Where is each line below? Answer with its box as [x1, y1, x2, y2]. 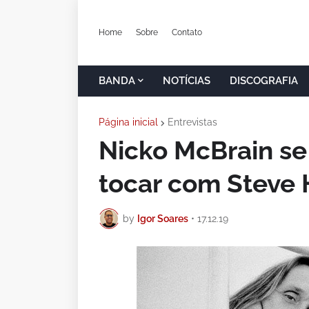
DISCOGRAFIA [230, 74, 298, 87]
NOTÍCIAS [163, 74, 210, 87]
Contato [172, 27, 202, 37]
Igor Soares [137, 212, 188, 224]
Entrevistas [168, 117, 217, 128]
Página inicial [99, 117, 158, 128]
